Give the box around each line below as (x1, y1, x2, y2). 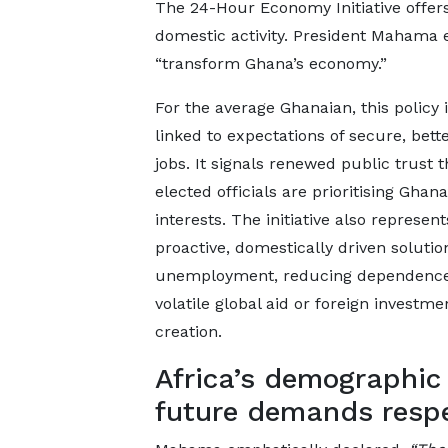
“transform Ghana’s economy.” (154, 54, 387, 73)
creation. (154, 322, 222, 341)
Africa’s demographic (154, 362, 441, 395)
